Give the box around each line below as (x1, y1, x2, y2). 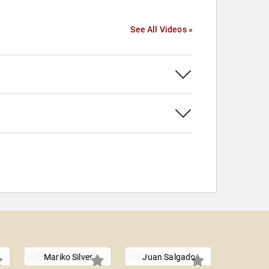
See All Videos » (130, 25, 193, 35)
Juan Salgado (142, 252, 196, 262)
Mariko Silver (44, 252, 93, 262)
